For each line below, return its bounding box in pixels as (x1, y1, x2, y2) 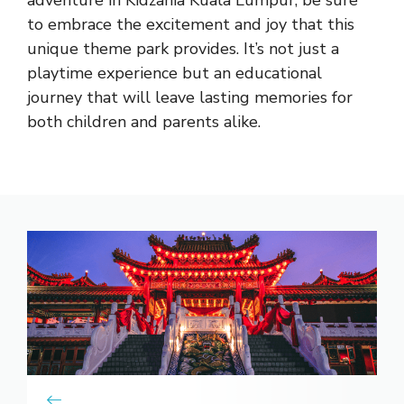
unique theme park (27, 37, 169, 60)
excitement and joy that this (146, 13, 354, 35)
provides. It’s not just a (169, 37, 339, 60)
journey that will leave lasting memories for (27, 86, 353, 108)
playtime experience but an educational (27, 61, 322, 84)
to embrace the (27, 13, 146, 35)
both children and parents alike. (27, 110, 261, 133)
